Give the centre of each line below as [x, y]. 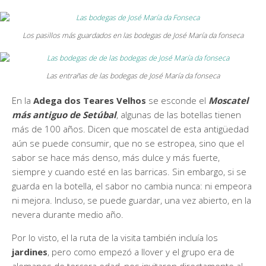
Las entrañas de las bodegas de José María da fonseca [133, 76]
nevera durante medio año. [68, 214]
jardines [30, 251]
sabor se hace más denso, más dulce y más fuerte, [116, 157]
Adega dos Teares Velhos [91, 100]
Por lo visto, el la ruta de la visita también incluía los [115, 237]
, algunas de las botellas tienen [179, 114]
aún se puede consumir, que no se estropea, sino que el [128, 143]
